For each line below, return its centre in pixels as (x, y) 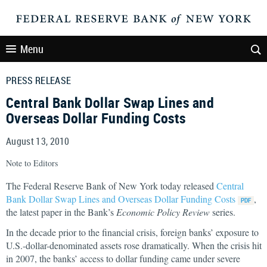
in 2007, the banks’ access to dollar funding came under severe (123, 258)
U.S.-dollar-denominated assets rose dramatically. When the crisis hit (134, 245)
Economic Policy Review (163, 212)
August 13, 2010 (38, 141)
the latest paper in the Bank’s (61, 212)
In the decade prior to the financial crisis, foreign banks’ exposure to (132, 232)
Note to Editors (32, 163)
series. (223, 212)
